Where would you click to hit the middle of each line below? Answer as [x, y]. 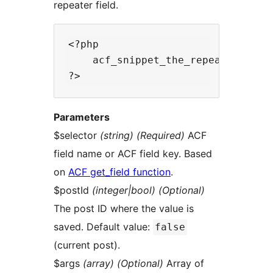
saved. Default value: [103, 226]
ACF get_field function [119, 172]
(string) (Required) [142, 135]
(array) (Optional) [123, 263]
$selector [77, 135]
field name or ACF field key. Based [133, 153]
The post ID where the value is [124, 208]
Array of [184, 263]
